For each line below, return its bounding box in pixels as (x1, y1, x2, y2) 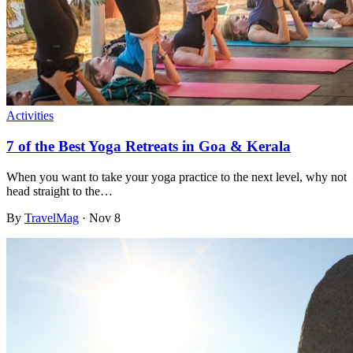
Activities (6, 109, 54, 123)
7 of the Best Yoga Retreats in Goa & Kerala (6, 138, 291, 155)
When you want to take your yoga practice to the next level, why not (6, 169, 347, 184)
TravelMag (24, 210, 79, 225)
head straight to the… (6, 184, 113, 198)
